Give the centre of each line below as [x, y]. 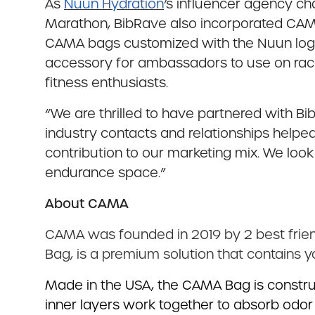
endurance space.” [105, 173]
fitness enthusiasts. [107, 83]
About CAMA [87, 204]
